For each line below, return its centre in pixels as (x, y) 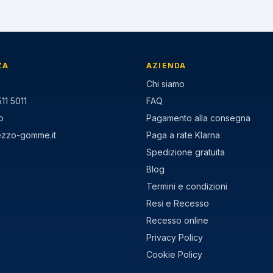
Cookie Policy (174, 254)
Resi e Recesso (178, 203)
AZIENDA (166, 66)
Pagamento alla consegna (198, 118)
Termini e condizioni (187, 186)
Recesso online (177, 220)
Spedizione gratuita (186, 152)
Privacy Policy (175, 237)
